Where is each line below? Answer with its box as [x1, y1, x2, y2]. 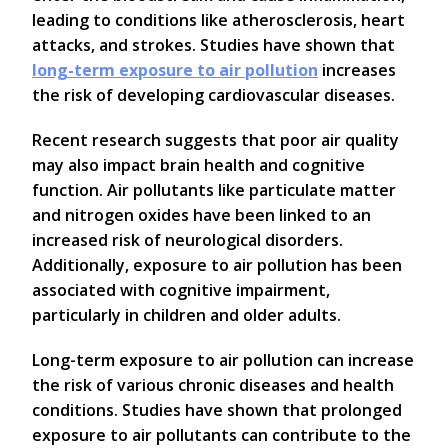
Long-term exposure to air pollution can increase [32, 349, 414, 372]
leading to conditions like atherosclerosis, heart [32, 9, 405, 32]
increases [318, 59, 396, 82]
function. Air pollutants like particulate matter [32, 179, 396, 202]
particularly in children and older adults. [32, 304, 341, 327]
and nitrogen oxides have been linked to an [32, 204, 371, 227]
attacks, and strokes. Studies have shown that [32, 34, 395, 57]
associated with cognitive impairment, [32, 279, 330, 302]
